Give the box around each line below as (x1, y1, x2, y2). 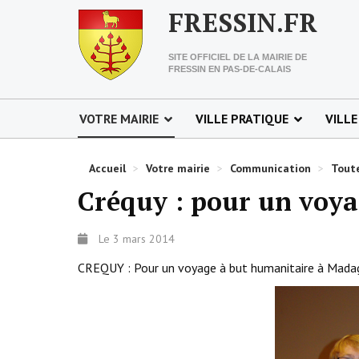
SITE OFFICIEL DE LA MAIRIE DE (168, 52, 307, 62)
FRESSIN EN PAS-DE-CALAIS (168, 64, 291, 74)
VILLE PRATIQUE (196, 111, 288, 127)
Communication (230, 161, 311, 175)
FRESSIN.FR (168, 6, 317, 39)
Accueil (89, 161, 126, 175)
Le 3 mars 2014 (99, 232, 175, 246)
